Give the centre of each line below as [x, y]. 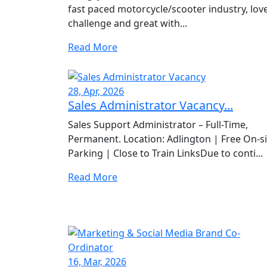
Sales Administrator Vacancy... [150, 105]
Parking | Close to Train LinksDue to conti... [165, 153]
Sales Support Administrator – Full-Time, [158, 125]
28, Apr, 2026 [96, 91]
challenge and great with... [128, 24]
